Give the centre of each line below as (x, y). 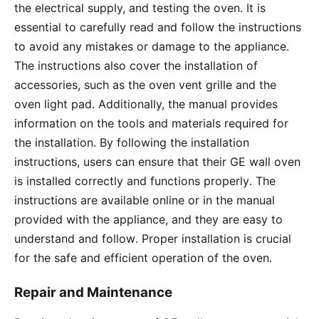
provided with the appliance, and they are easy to (148, 219)
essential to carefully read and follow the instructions (158, 27)
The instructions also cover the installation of (136, 65)
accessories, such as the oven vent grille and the (145, 84)
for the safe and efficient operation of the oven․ (143, 257)
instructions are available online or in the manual (145, 200)
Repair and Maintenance (93, 292)
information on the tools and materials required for (151, 123)
